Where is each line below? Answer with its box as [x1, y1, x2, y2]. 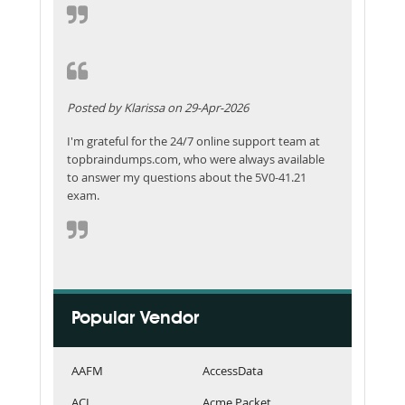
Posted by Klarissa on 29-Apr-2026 [67, 99, 249, 116]
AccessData [202, 362, 263, 379]
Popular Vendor [71, 309, 199, 328]
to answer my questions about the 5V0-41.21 [67, 168, 306, 185]
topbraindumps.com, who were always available [67, 150, 325, 167]
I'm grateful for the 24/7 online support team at [67, 132, 320, 149]
